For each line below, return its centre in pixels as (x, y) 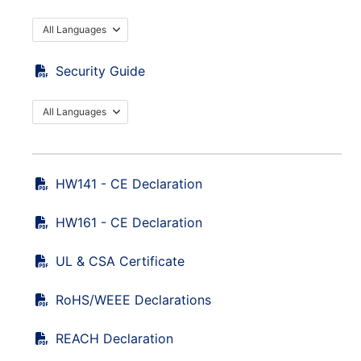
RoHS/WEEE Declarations (133, 300)
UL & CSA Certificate (120, 261)
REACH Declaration (114, 338)
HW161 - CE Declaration (129, 222)
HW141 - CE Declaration (129, 184)
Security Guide (100, 71)
